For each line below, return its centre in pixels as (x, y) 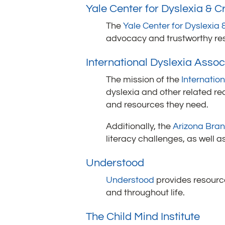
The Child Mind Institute (143, 217)
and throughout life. (146, 193)
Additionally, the (140, 127)
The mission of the (144, 80)
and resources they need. (157, 105)
